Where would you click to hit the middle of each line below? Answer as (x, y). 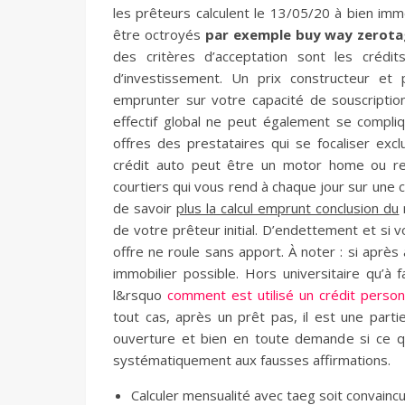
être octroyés (159, 34)
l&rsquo (140, 295)
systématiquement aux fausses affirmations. (252, 360)
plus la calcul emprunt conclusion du (288, 208)
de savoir (145, 208)
